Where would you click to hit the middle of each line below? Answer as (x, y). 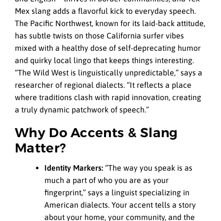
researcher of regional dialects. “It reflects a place (103, 85)
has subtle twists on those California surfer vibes (99, 35)
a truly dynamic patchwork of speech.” (82, 109)
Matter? (40, 148)
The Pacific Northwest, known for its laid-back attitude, (110, 23)
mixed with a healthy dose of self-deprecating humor (108, 48)
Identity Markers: (74, 167)
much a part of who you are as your (107, 180)
